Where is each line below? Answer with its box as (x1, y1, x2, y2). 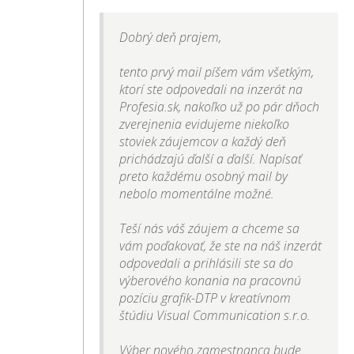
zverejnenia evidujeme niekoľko (119, 115, 290, 134)
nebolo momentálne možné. (119, 185, 275, 203)
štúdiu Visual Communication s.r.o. (119, 307, 311, 325)
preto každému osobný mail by (119, 168, 288, 186)
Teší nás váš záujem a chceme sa (119, 220, 300, 238)
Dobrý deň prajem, (119, 28, 222, 47)
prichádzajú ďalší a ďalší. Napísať (119, 150, 303, 168)
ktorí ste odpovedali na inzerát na (119, 81, 303, 99)
